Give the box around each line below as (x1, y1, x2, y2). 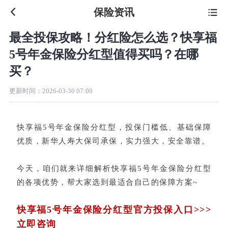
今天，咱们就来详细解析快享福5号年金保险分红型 (16, 164, 212, 173)
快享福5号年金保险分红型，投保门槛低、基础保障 (16, 123, 212, 131)
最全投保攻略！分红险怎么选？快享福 (9, 31, 217, 45)
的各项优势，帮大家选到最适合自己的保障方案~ (16, 178, 198, 186)
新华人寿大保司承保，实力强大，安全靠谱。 (42, 136, 210, 145)
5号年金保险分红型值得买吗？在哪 (9, 47, 198, 62)
